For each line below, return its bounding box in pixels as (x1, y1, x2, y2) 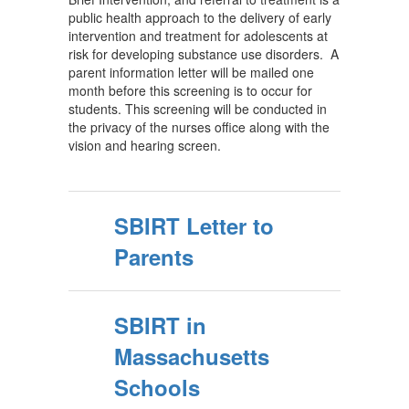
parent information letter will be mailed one (68, 63, 314, 81)
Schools (114, 372, 200, 403)
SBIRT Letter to (114, 210, 274, 241)
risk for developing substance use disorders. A (68, 45, 339, 63)
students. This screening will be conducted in (68, 100, 327, 118)
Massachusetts (114, 341, 269, 372)
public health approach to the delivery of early (68, 8, 331, 26)
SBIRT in (114, 309, 206, 341)
